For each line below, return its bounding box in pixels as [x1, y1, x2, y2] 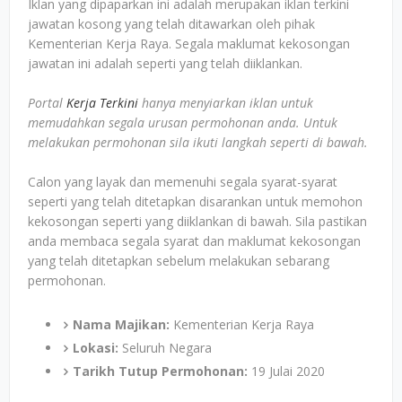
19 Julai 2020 [248, 363, 325, 380]
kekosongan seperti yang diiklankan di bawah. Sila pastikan [28, 213, 367, 230]
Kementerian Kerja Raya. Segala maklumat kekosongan [28, 35, 350, 52]
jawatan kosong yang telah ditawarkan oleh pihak [28, 15, 315, 32]
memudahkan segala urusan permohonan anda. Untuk [28, 114, 337, 131]
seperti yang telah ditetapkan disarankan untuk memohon [28, 193, 363, 210]
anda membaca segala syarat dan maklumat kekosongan [28, 232, 361, 249]
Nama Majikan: [73, 316, 170, 333]
